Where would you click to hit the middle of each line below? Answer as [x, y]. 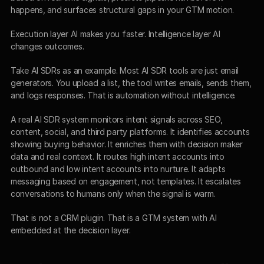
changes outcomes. [47, 46]
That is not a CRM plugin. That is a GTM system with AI [114, 217]
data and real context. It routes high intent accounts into [118, 156]
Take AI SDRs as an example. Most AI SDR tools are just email [125, 70]
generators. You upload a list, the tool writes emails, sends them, [131, 82]
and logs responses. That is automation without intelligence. [123, 95]
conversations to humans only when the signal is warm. [113, 193]
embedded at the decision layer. [71, 230]
